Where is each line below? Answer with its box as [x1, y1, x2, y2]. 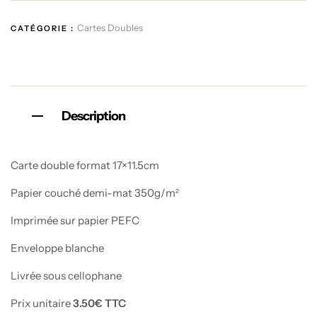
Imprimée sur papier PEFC [11, 214, 139, 228]
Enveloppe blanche [11, 241, 104, 255]
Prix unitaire [11, 296, 73, 311]
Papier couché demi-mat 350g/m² [11, 186, 179, 200]
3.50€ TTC [73, 296, 126, 311]
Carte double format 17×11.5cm [11, 158, 159, 173]
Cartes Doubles [77, 22, 143, 34]
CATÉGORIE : [11, 23, 77, 34]
